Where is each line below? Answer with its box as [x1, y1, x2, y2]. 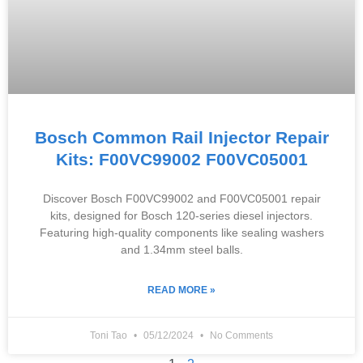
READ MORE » [147, 284, 216, 296]
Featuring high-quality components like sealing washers [39, 226, 324, 239]
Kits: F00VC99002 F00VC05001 [55, 150, 308, 169]
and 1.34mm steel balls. [120, 243, 243, 256]
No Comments [207, 330, 273, 341]
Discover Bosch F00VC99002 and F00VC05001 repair [42, 192, 321, 205]
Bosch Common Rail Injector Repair [34, 128, 329, 147]
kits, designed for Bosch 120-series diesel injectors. [50, 209, 313, 222]
